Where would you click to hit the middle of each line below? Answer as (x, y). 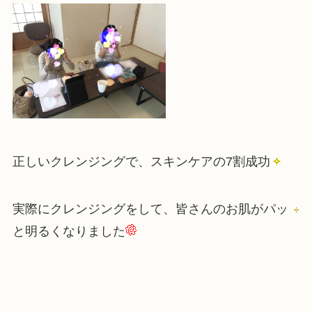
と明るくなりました (69, 231)
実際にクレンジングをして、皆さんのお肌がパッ (150, 209)
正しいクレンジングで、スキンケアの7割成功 (141, 162)
